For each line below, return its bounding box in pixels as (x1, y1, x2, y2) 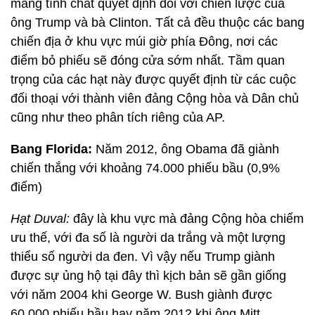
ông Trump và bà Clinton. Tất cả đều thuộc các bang (11, 15, 304, 30)
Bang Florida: (11, 142, 92, 156)
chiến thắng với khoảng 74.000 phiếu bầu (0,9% (11, 161, 280, 175)
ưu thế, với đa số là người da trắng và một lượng (11, 231, 285, 245)
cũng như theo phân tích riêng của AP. (11, 110, 225, 124)
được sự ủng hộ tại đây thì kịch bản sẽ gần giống (11, 269, 286, 283)
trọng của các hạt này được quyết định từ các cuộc (11, 72, 296, 86)
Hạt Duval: (11, 212, 70, 226)
